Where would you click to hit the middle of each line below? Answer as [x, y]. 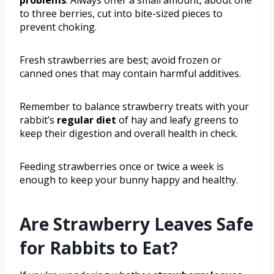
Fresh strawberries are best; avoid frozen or [120, 60]
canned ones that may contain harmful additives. [130, 73]
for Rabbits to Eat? [99, 247]
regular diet [87, 120]
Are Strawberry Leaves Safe [136, 224]
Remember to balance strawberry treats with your [134, 106]
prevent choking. [58, 27]
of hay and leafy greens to [177, 120]
